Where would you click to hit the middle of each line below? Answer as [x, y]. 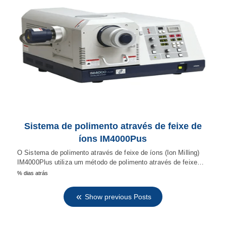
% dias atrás [33, 173]
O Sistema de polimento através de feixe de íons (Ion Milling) [108, 152]
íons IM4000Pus [113, 138]
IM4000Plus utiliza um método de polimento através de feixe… [110, 162]
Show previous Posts [118, 196]
